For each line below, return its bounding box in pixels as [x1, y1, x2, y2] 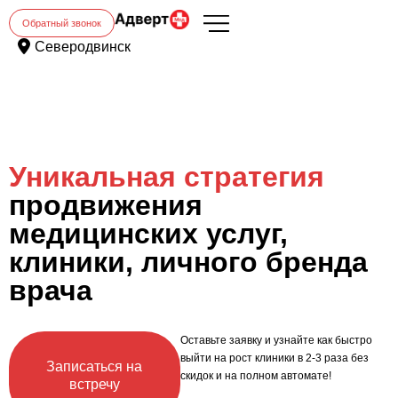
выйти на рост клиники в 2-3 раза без [179, 352, 369, 364]
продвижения [9, 189, 203, 221]
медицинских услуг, [9, 218, 288, 250]
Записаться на [46, 359, 143, 374]
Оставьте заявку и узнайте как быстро [179, 334, 372, 346]
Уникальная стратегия [9, 161, 324, 193]
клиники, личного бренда [9, 246, 368, 278]
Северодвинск [34, 39, 131, 54]
